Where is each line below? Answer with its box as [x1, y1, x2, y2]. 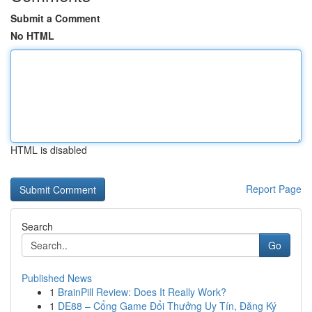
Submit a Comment [10, 11, 100, 25]
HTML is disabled [10, 143, 87, 157]
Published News [22, 271, 92, 285]
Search [22, 219, 53, 233]
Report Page [246, 182, 302, 196]
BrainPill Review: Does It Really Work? [58, 285, 226, 299]
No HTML [10, 29, 54, 42]
